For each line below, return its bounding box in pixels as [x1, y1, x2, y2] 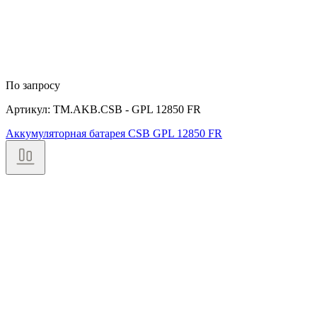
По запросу [6, 79, 60, 92]
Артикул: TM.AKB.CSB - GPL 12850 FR [6, 103, 201, 116]
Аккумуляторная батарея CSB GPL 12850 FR [6, 127, 222, 140]
